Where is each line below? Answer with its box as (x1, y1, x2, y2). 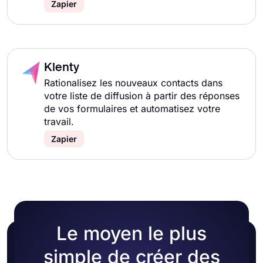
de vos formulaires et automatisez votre (44, 103, 220, 114)
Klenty (44, 62, 79, 74)
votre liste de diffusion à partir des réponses (44, 90, 240, 102)
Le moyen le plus (56, 222, 207, 245)
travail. (44, 116, 74, 127)
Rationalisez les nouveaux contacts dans (44, 77, 222, 89)
